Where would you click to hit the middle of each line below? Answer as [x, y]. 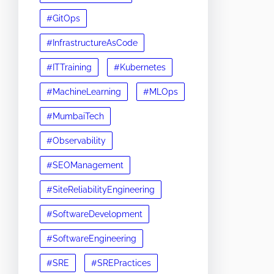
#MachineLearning [84, 91]
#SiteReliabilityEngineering [101, 189]
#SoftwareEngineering [91, 238]
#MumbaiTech [75, 116]
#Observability [76, 140]
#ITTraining [69, 67]
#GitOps [63, 18]
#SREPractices [121, 263]
